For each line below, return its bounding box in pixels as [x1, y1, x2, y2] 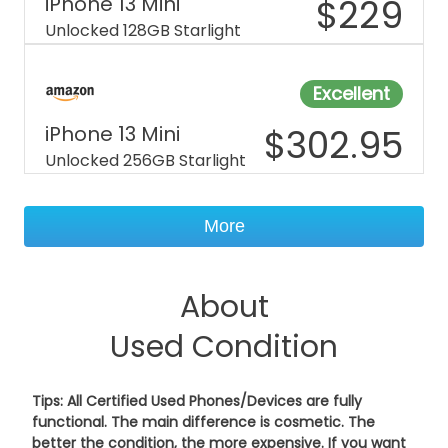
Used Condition [110, 326, 338, 368]
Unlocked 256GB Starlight [45, 149, 246, 172]
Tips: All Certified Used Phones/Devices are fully [32, 391, 362, 411]
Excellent [313, 81, 390, 106]
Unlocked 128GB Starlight [45, 19, 241, 42]
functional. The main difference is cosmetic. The [32, 412, 375, 432]
